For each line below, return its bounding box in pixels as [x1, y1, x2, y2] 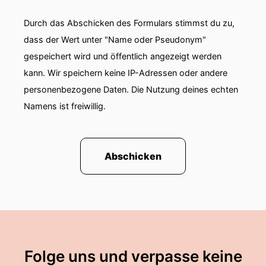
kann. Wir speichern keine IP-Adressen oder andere [24, 68, 227, 78]
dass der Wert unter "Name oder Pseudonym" [24, 34, 206, 45]
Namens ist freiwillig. [24, 101, 106, 111]
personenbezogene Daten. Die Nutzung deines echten [24, 84, 238, 94]
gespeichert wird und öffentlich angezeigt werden [24, 51, 221, 61]
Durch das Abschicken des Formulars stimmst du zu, [24, 18, 235, 28]
